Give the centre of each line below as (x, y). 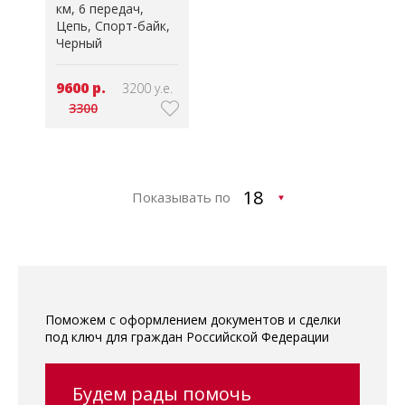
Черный (79, 43)
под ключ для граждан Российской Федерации (187, 337)
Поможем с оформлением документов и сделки (193, 320)
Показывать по (181, 197)
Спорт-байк (131, 26)
